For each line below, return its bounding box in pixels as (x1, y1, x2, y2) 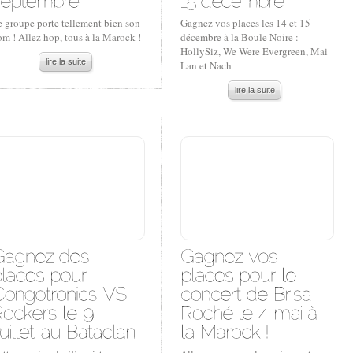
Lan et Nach (180, 58, 232, 72)
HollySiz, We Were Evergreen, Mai (180, 44, 328, 58)
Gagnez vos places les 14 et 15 (180, 16, 310, 30)
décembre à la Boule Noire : (180, 30, 299, 44)
